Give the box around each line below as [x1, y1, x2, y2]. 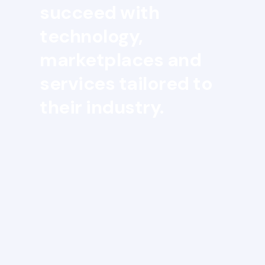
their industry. [40, 95, 164, 120]
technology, [40, 24, 143, 49]
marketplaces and [40, 48, 202, 73]
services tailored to [40, 72, 213, 96]
